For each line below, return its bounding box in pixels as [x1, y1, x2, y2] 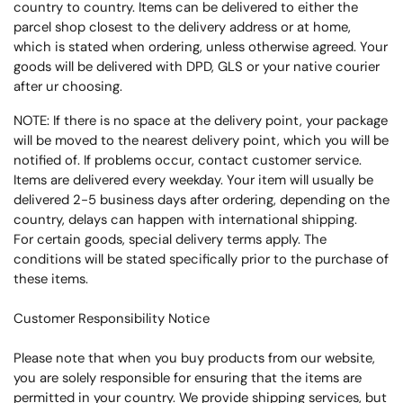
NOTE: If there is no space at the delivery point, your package [13, 112, 388, 130]
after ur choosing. [13, 77, 122, 95]
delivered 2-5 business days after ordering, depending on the [13, 191, 390, 209]
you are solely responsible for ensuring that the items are [13, 369, 362, 387]
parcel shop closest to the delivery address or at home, [13, 18, 351, 36]
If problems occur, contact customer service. [84, 151, 362, 169]
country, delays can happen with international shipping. [13, 210, 357, 228]
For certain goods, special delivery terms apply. [13, 230, 300, 248]
